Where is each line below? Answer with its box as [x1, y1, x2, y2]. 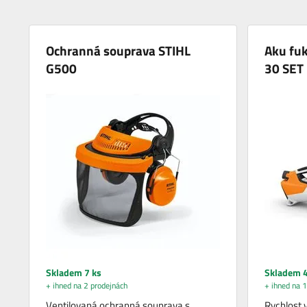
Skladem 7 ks [46, 265, 102, 280]
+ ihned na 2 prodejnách [46, 279, 128, 293]
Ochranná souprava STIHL [46, 40, 191, 61]
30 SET [264, 58, 304, 79]
